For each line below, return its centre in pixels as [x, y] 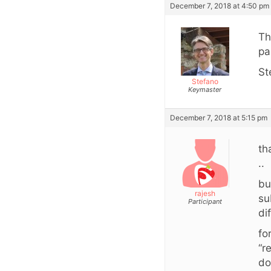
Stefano [205, 81]
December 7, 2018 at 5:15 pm [219, 117]
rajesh [205, 193]
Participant [205, 201]
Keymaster [205, 89]
